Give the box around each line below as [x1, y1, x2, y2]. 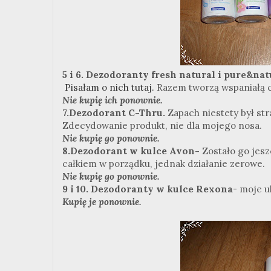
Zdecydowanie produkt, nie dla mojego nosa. [62, 119, 262, 131]
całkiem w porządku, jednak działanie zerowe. [62, 157, 265, 169]
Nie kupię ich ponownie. [62, 94, 163, 106]
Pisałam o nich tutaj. [65, 81, 154, 93]
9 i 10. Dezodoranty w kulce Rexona [62, 183, 233, 195]
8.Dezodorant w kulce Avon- [62, 145, 200, 157]
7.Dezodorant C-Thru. [62, 106, 165, 119]
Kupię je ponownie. [62, 195, 142, 207]
